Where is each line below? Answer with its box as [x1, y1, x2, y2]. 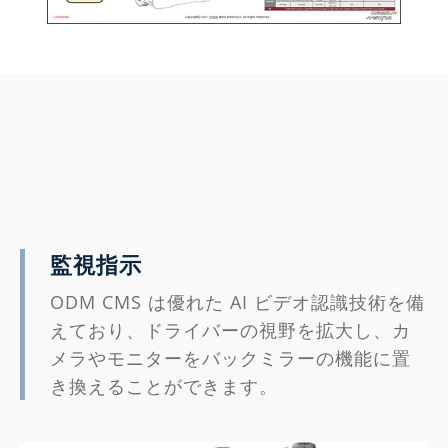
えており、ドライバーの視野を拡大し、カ [50, 318, 411, 343]
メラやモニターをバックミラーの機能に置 [50, 346, 411, 371]
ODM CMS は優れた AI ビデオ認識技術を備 [50, 290, 425, 315]
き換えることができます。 [50, 374, 278, 399]
